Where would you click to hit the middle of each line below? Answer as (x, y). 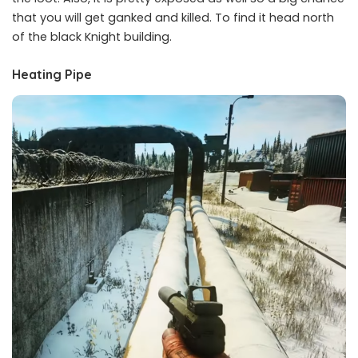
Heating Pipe (52, 75)
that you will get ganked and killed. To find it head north (173, 18)
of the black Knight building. (92, 37)
